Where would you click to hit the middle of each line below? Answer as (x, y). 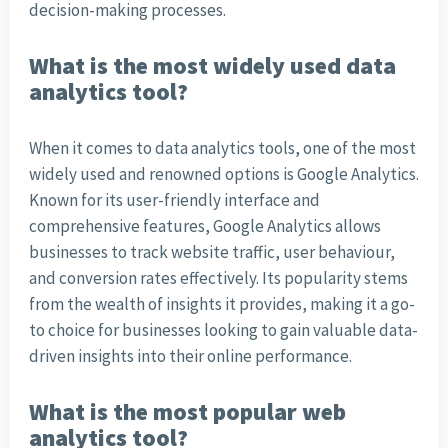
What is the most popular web (187, 412)
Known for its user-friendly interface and (174, 200)
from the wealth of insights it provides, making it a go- (221, 304)
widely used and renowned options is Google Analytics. (223, 174)
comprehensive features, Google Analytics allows (204, 226)
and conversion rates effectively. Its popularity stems (218, 278)
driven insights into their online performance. (190, 356)
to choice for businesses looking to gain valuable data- (223, 330)
